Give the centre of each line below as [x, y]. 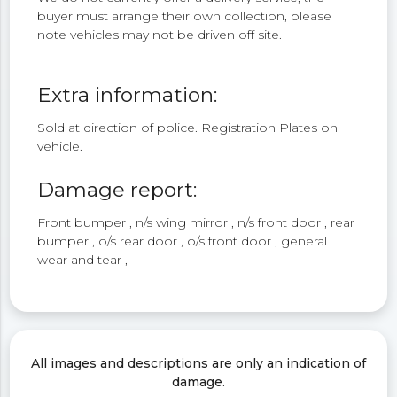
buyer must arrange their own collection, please [185, 16]
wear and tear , [83, 259]
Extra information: [128, 95]
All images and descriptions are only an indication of [198, 363]
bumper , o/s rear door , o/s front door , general [183, 241]
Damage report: [117, 189]
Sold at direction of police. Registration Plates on [188, 128]
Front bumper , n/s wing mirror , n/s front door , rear [196, 222]
